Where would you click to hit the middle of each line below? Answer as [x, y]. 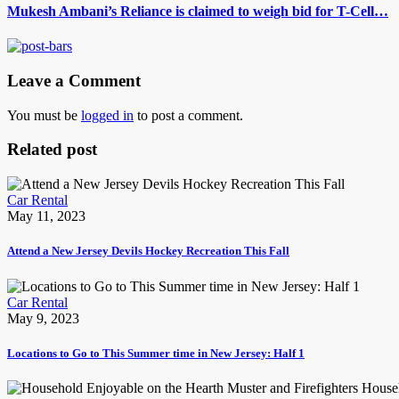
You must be [44, 115]
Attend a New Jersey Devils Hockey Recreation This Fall [148, 251]
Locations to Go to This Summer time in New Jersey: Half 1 [156, 353]
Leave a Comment [74, 81]
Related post [52, 150]
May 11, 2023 [46, 216]
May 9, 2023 [43, 318]
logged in [107, 115]
